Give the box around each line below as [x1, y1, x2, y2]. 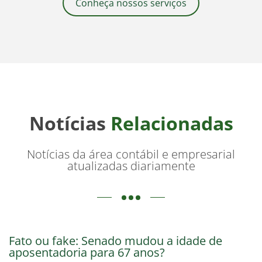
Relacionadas [110, 111, 233, 136]
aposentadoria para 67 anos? [9, 244, 165, 260]
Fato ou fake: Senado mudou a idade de [9, 232, 222, 249]
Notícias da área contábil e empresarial [27, 146, 235, 162]
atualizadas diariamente [67, 157, 195, 174]
